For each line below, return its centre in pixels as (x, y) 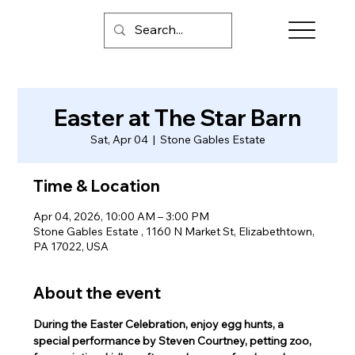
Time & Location (97, 185)
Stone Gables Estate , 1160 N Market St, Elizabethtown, (174, 231)
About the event (97, 292)
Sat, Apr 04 (119, 139)
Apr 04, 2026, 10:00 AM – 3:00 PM (122, 216)
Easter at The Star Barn (177, 117)
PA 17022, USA (71, 246)
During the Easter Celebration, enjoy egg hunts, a (160, 324)
